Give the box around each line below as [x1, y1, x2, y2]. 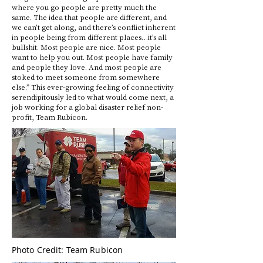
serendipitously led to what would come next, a [12, 92, 174, 102]
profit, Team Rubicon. [12, 112, 87, 122]
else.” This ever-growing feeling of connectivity [12, 82, 174, 92]
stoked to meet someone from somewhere [12, 72, 160, 82]
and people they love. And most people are [12, 62, 161, 72]
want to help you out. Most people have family [12, 52, 173, 62]
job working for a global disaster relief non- [12, 102, 163, 112]
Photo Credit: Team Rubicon [12, 244, 123, 255]
